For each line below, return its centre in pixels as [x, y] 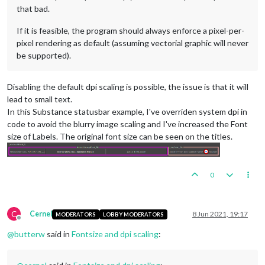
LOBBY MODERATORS [133, 214]
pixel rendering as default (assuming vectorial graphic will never [132, 43]
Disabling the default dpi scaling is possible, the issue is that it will [128, 86]
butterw [30, 234]
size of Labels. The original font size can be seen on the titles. [120, 136]
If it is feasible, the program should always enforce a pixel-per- [130, 30]
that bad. [33, 8]
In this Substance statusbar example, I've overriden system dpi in [127, 111]
